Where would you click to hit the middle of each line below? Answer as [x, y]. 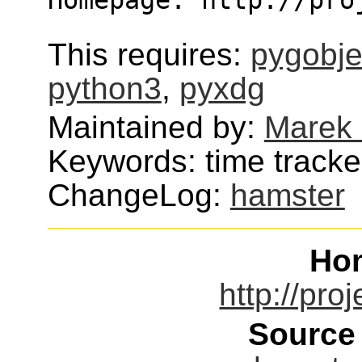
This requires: [149, 54]
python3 [104, 88]
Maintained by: [156, 128]
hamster [287, 196]
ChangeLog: [139, 196]
